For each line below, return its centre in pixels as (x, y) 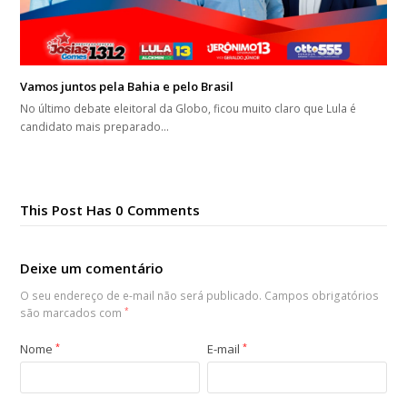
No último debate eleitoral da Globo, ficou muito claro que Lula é (189, 108)
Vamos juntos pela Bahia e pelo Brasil (127, 86)
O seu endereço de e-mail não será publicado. (141, 295)
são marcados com (73, 313)
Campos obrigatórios (322, 295)
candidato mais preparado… (95, 126)
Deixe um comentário (92, 268)
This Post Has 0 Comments (110, 209)
